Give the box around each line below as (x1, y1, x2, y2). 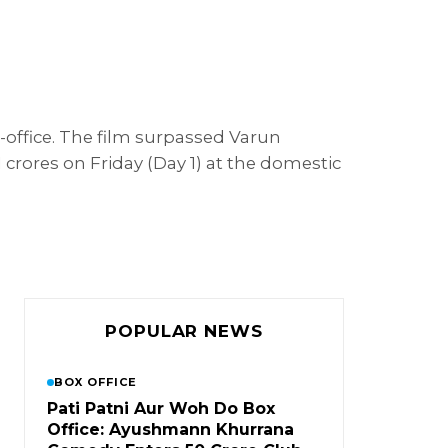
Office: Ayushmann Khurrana (47, 420, 294, 439)
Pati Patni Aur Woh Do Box (47, 399, 275, 418)
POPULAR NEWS (105, 321, 263, 341)
